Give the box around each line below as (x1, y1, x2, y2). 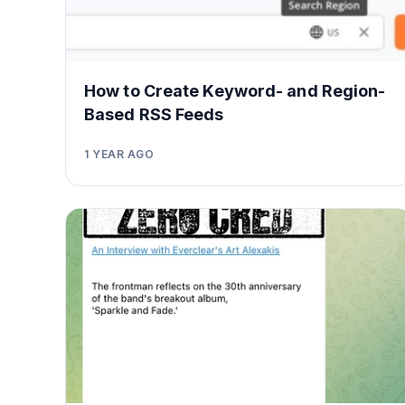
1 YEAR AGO (84, 146, 154, 161)
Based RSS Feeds (84, 104, 224, 124)
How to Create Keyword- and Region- (84, 80, 386, 100)
